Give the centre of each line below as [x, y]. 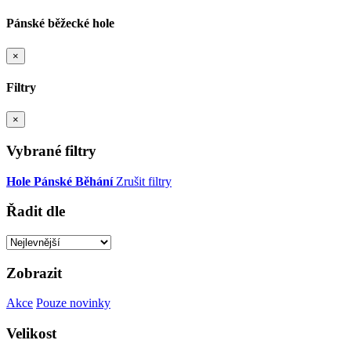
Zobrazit [34, 273]
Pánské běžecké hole [60, 24]
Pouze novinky [73, 303]
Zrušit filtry [144, 181]
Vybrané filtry [51, 150]
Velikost [31, 334]
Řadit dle [36, 212]
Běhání [94, 181]
